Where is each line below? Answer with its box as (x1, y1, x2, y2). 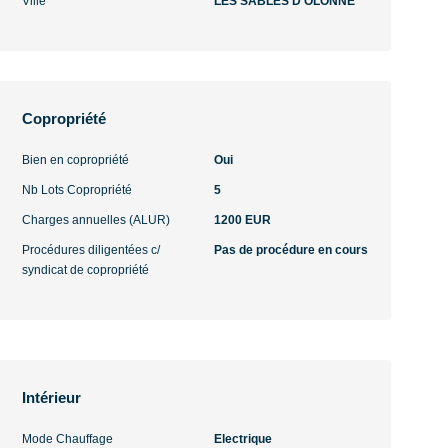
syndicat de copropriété (22, 263, 150, 277)
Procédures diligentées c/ (22, 243, 161, 257)
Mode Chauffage (22, 432, 114, 446)
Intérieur (22, 389, 82, 406)
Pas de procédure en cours (213, 243, 368, 257)
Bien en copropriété (22, 153, 130, 167)
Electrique (213, 432, 272, 446)
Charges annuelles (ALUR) (22, 213, 171, 227)
